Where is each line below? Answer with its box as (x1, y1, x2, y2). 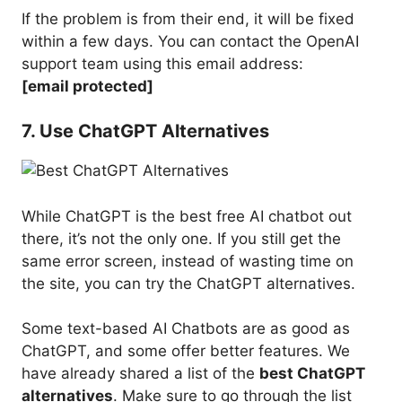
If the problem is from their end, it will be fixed (22, 9, 354, 28)
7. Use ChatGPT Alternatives (22, 120, 269, 143)
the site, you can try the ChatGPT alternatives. (22, 274, 355, 293)
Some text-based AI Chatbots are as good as (22, 319, 350, 338)
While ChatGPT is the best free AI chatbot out (22, 206, 352, 225)
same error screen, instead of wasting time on (22, 251, 354, 270)
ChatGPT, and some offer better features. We (22, 342, 350, 361)
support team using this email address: (22, 54, 303, 73)
